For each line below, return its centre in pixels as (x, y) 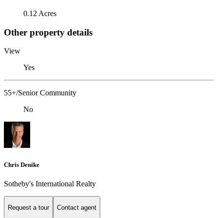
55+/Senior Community (40, 93)
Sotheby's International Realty (50, 183)
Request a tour (28, 208)
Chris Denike (22, 164)
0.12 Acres (40, 13)
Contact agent (77, 208)
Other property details (48, 32)
